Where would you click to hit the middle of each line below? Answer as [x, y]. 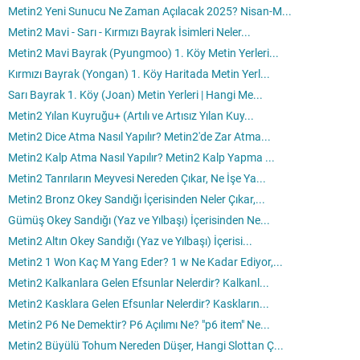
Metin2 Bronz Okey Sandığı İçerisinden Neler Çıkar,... [137, 200]
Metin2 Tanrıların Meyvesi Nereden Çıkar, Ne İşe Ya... [137, 179]
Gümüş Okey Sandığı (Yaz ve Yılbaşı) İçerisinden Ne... [139, 221]
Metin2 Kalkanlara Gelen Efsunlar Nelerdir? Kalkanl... [139, 283]
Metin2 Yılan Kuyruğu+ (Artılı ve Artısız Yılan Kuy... [131, 116]
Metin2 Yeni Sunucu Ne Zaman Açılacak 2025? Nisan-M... [150, 12]
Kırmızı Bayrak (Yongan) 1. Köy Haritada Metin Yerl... [139, 74]
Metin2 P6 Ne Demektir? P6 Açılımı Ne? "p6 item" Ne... [139, 325]
